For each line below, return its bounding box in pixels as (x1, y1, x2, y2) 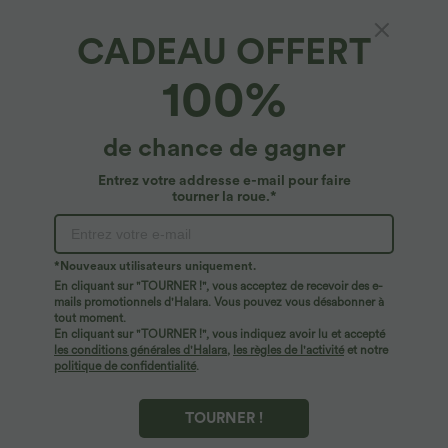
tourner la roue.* (171, 188, 277, 204)
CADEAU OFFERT (77, 30, 371, 73)
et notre (344, 343, 388, 357)
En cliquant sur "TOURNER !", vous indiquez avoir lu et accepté (54, 327, 385, 341)
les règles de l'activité (233, 343, 344, 357)
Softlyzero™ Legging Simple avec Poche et (16, 80, 375, 101)
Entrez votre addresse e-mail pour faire (97, 172, 351, 188)
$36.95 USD (16, 131, 134, 157)
